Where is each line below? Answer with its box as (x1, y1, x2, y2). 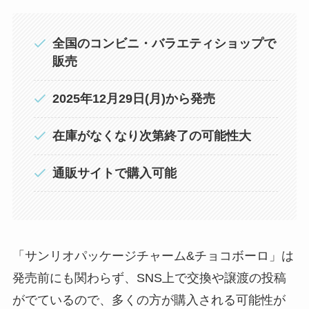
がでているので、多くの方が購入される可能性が (12, 292, 286, 307)
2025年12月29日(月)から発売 (52, 92, 216, 106)
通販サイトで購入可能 (52, 166, 177, 180)
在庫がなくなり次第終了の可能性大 (52, 129, 252, 143)
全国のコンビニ (52, 37, 140, 51)
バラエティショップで (152, 37, 277, 51)
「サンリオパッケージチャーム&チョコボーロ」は (12, 248, 294, 263)
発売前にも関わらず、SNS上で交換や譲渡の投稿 (12, 270, 286, 285)
